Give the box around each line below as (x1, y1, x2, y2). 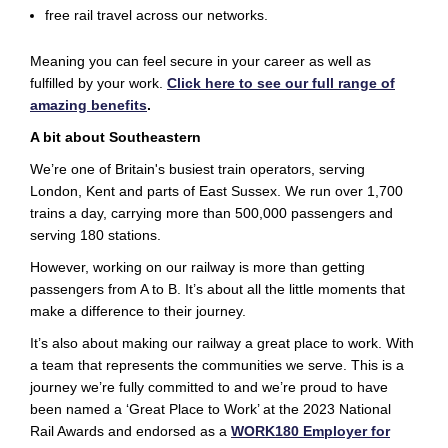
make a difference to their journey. (30, 303, 246, 320)
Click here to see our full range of (167, 75, 395, 92)
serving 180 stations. (30, 227, 161, 244)
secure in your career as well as (166, 53, 371, 70)
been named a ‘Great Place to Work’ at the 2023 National (30, 401, 391, 418)
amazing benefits (30, 97, 147, 114)
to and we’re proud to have (214, 379, 388, 396)
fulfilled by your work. (30, 75, 167, 92)
